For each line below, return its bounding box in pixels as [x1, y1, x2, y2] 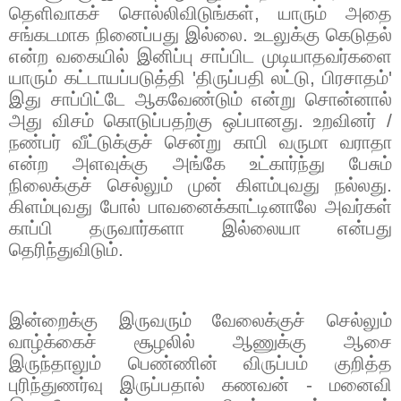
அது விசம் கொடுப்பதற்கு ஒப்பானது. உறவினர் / [9, 109, 392, 132]
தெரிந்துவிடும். [9, 238, 124, 260]
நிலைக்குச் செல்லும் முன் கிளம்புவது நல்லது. [9, 174, 392, 196]
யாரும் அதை [278, 2, 392, 24]
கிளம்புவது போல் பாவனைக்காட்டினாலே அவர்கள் [9, 195, 392, 218]
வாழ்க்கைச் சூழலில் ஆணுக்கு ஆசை [9, 331, 392, 354]
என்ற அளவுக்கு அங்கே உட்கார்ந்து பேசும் [9, 152, 392, 175]
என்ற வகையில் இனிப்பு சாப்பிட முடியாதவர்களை [9, 45, 392, 67]
